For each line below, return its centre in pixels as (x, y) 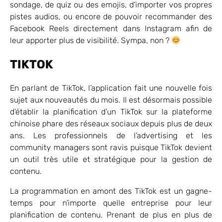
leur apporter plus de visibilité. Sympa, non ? (91, 40)
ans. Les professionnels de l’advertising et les (111, 135)
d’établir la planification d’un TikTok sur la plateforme (111, 111)
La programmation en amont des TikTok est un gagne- (111, 191)
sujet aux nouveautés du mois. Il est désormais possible (111, 100)
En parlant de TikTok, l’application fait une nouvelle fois (111, 88)
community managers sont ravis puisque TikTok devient (111, 147)
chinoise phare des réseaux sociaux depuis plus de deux (111, 123)
